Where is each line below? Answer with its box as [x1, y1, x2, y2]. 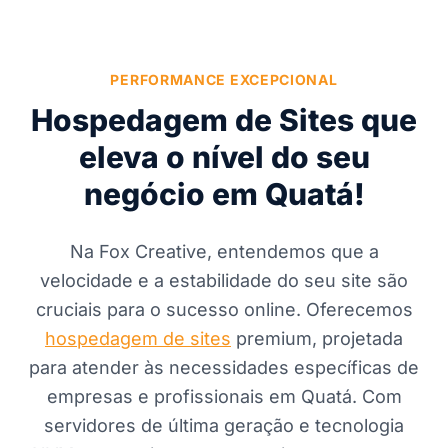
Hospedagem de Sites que [31, 102, 417, 138]
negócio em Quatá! [83, 176, 365, 212]
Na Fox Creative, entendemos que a [69, 241, 379, 262]
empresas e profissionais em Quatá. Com [46, 386, 402, 407]
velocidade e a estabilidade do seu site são [40, 270, 408, 291]
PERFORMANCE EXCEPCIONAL [110, 71, 338, 88]
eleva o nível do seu [78, 139, 370, 175]
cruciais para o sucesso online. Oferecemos [35, 299, 413, 320]
